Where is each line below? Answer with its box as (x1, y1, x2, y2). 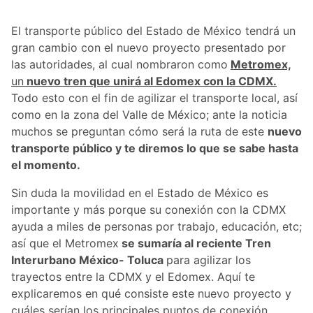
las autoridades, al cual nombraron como (11, 57, 228, 72)
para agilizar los (166, 253, 251, 268)
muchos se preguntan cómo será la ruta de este (11, 124, 268, 139)
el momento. (11, 158, 83, 173)
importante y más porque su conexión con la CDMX (11, 203, 286, 217)
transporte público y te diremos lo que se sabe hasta (11, 141, 298, 156)
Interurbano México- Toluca (11, 253, 166, 268)
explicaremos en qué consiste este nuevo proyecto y (11, 286, 291, 301)
